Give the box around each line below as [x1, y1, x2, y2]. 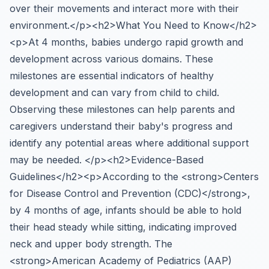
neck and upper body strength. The [10, 238, 172, 250]
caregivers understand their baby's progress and [10, 120, 232, 132]
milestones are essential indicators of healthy [10, 70, 214, 82]
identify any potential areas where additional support [10, 137, 249, 149]
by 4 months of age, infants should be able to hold [10, 204, 241, 216]
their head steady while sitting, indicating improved [10, 221, 237, 233]
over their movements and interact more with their [10, 2, 239, 14]
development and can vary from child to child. [10, 86, 219, 98]
